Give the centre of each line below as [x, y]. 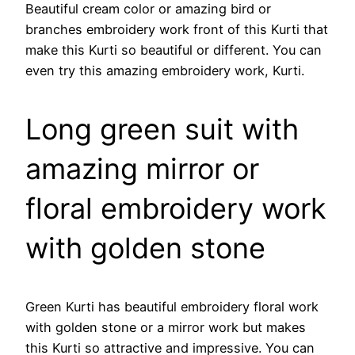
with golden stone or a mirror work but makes [166, 327]
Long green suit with [162, 129]
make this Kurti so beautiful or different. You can [174, 50]
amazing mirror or [142, 168]
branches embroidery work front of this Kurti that [177, 29]
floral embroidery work [176, 208]
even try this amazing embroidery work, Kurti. [165, 70]
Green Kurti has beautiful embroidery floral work [172, 306]
